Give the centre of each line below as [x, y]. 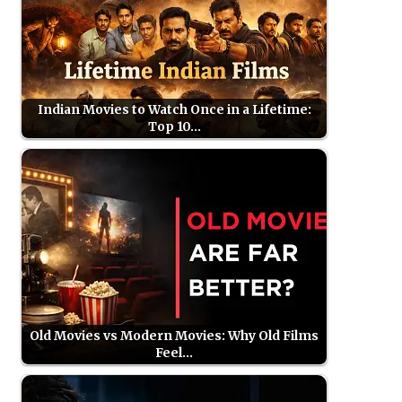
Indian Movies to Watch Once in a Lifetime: [174, 110]
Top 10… [174, 127]
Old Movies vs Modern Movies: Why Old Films [174, 336]
